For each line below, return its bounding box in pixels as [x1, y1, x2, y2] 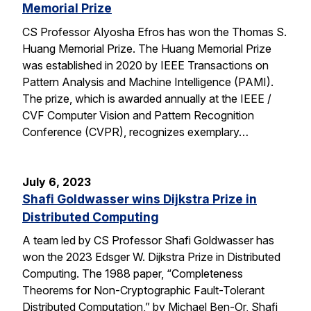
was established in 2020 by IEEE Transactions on [22, 58, 269, 72]
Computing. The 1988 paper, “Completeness [22, 267, 243, 281]
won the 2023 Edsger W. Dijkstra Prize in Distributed [22, 250, 280, 264]
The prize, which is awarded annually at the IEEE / [22, 91, 271, 106]
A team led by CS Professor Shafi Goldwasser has [22, 233, 274, 248]
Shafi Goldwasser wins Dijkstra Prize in [22, 191, 257, 206]
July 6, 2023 [22, 174, 91, 189]
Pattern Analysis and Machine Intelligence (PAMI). [22, 74, 274, 89]
